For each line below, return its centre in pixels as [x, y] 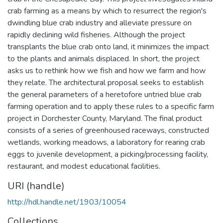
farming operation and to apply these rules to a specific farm [111, 106]
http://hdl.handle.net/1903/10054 [67, 202]
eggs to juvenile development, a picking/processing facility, [108, 154]
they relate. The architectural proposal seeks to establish [106, 82]
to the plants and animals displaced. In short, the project [104, 58]
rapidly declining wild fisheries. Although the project [96, 35]
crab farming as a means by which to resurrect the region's [107, 11]
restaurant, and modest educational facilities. [84, 166]
